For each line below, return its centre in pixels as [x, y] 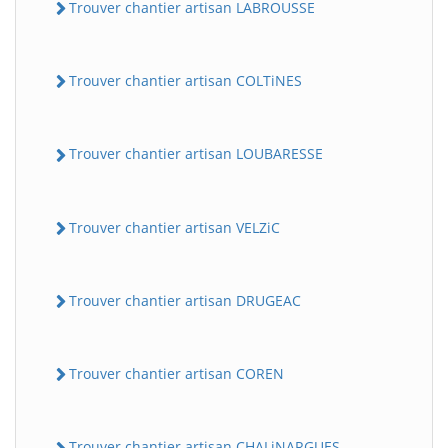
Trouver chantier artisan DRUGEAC [185, 300]
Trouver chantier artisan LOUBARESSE [196, 154]
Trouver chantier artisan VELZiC [174, 227]
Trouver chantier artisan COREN [176, 374]
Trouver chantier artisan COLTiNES [185, 81]
